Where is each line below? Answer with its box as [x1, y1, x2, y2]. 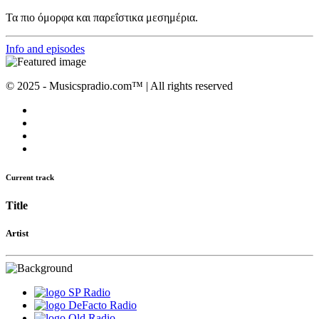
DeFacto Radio [68, 299, 137, 312]
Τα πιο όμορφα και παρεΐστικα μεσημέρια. [6, 11, 198, 24]
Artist [6, 228, 28, 239]
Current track [6, 173, 54, 182]
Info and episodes [6, 43, 85, 56]
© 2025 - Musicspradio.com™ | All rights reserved [6, 80, 233, 93]
